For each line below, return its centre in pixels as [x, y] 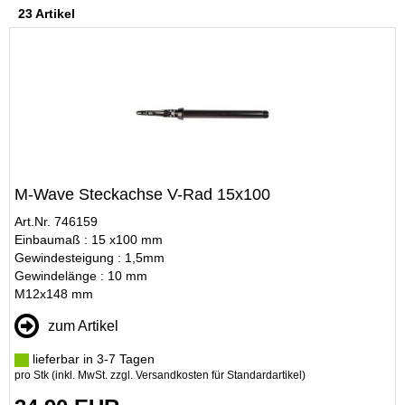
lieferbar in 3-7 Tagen [92, 359]
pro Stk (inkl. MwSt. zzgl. [75, 375]
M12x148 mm [54, 294]
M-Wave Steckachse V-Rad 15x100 [142, 194]
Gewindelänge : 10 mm [81, 276]
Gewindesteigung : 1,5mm [89, 258]
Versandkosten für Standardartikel [219, 375]
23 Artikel [47, 14]
